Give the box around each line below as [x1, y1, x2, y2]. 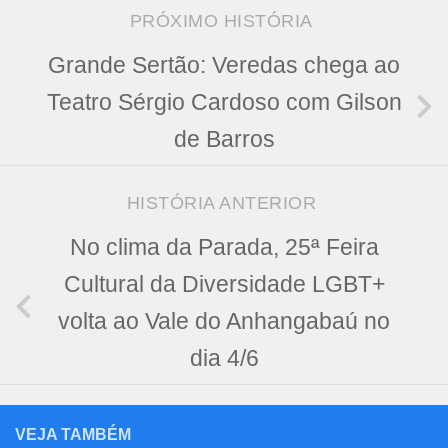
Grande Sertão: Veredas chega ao [48, 53, 400, 79]
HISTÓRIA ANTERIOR [126, 192, 322, 213]
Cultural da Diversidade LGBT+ [63, 271, 385, 297]
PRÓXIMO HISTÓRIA [129, 11, 319, 32]
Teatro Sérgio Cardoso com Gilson [46, 90, 402, 116]
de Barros [173, 127, 275, 153]
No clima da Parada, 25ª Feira [69, 234, 379, 260]
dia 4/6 [189, 345, 259, 371]
